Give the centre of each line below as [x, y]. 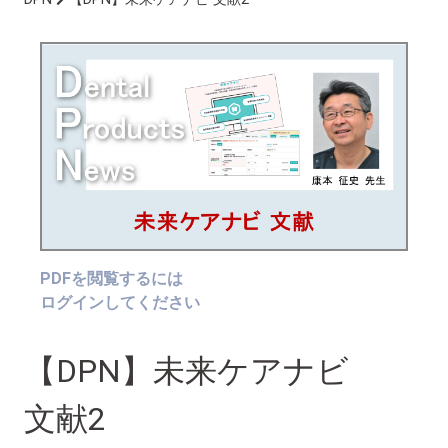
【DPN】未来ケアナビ [186, 370]
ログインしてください [120, 302]
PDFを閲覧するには [111, 278]
